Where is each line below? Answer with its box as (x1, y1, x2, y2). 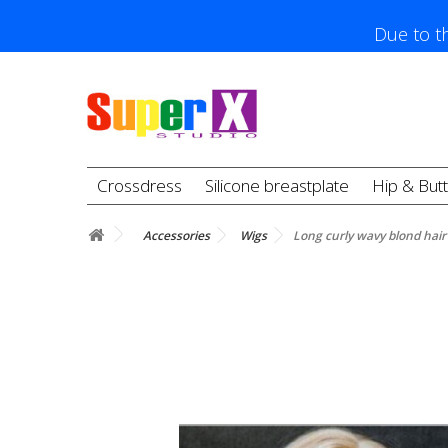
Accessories (143, 227, 210, 244)
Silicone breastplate (205, 174, 349, 197)
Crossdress (97, 174, 182, 197)
